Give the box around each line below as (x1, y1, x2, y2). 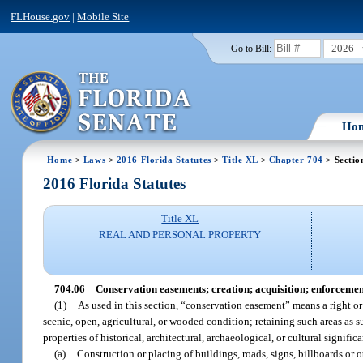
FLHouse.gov (11, 10, 70, 23)
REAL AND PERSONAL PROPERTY (99, 228, 262, 241)
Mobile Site (77, 10, 130, 23)
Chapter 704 (268, 154, 323, 164)
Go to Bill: (230, 43, 271, 53)
